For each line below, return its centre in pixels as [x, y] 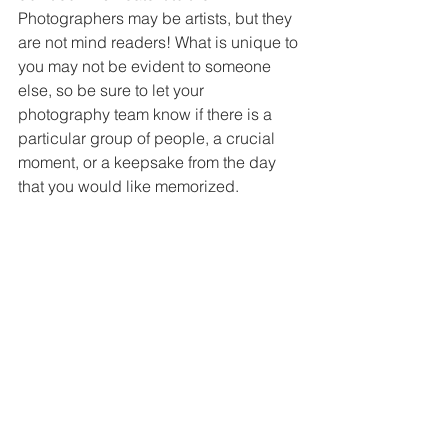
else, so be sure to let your [113, 89]
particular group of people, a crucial [148, 137]
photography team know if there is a [147, 113]
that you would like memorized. [128, 185]
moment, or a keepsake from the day [149, 161]
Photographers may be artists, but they [157, 17]
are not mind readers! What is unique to [160, 41]
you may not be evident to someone [146, 65]
